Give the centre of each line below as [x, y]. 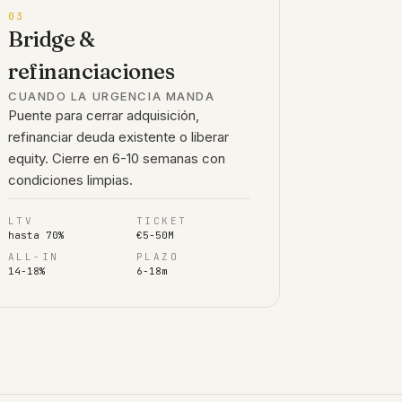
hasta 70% [36, 235]
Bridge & [52, 39]
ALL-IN [34, 257]
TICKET [162, 221]
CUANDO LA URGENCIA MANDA [112, 96]
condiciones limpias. [70, 180]
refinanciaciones [92, 71]
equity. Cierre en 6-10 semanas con [117, 158]
